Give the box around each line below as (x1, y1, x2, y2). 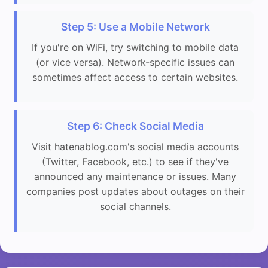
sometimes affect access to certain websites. (32, 71, 238, 84)
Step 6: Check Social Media (66, 119, 204, 132)
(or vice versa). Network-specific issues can (36, 56, 234, 69)
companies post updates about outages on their (26, 185, 245, 197)
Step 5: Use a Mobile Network (60, 20, 210, 33)
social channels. (99, 200, 171, 212)
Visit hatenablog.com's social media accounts (32, 140, 239, 153)
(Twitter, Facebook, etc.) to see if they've (42, 155, 229, 167)
